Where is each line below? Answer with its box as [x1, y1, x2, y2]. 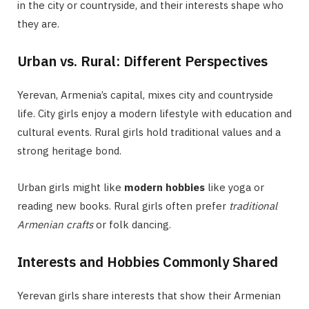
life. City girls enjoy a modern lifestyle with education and [17, 106, 292, 120]
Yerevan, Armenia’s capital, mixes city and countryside [17, 88, 273, 101]
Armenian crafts [17, 217, 93, 231]
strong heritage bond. [17, 143, 121, 157]
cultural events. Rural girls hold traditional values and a [17, 125, 281, 139]
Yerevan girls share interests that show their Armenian [17, 288, 281, 302]
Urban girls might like [17, 180, 124, 194]
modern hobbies [124, 180, 205, 194]
